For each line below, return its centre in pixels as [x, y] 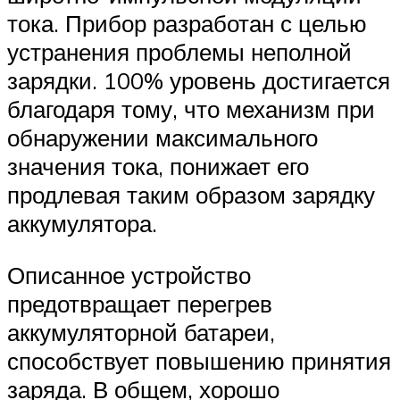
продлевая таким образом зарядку [191, 195]
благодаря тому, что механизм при [191, 109]
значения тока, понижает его [158, 167]
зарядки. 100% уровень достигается [199, 81]
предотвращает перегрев [140, 303]
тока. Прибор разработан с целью [187, 24]
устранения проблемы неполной [179, 52]
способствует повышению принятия [199, 360]
